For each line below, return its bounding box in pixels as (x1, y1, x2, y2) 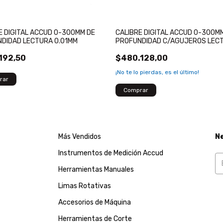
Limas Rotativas (58, 181, 111, 190)
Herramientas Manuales (58, 165, 134, 174)
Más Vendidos (58, 132, 102, 141)
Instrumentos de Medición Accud (58, 148, 164, 157)
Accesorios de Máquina (58, 198, 131, 207)
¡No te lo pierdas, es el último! (115, 68, 199, 76)
